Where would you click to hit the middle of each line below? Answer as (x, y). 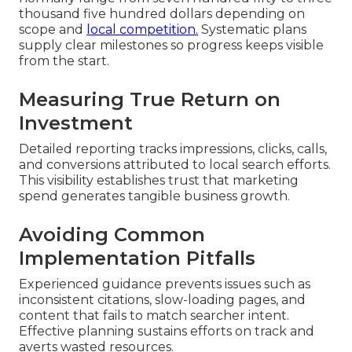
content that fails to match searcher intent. (154, 315)
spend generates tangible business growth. (154, 196)
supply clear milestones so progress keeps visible (171, 45)
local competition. (142, 29)
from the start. (64, 60)
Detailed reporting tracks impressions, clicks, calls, (173, 148)
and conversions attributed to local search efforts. (175, 164)
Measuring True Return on (150, 99)
